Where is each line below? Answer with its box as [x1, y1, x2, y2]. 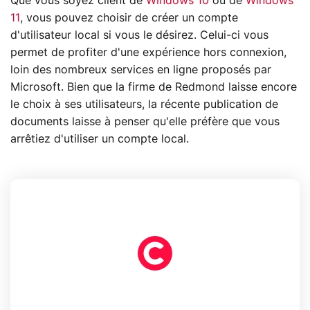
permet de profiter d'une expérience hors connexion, [10, 47, 286, 59]
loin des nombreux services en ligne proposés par [10, 64, 271, 76]
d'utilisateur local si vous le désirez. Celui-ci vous [10, 30, 268, 42]
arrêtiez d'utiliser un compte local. [10, 134, 189, 145]
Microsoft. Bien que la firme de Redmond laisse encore [10, 82, 297, 93]
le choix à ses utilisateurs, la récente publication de [10, 99, 278, 111]
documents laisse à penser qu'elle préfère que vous [10, 116, 280, 128]
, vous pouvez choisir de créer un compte [20, 12, 238, 24]
